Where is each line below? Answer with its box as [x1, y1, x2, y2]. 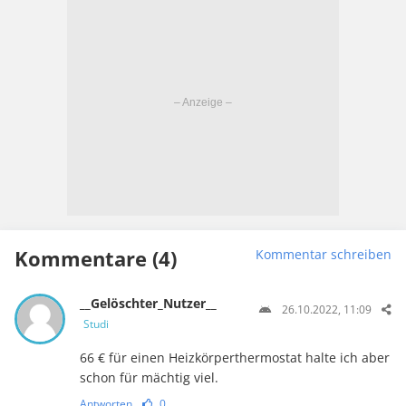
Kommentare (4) [14, 244, 177, 272]
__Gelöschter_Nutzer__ [79, 294, 217, 312]
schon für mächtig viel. [79, 368, 218, 386]
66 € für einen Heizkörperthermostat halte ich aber [79, 348, 390, 366]
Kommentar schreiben [256, 245, 391, 263]
